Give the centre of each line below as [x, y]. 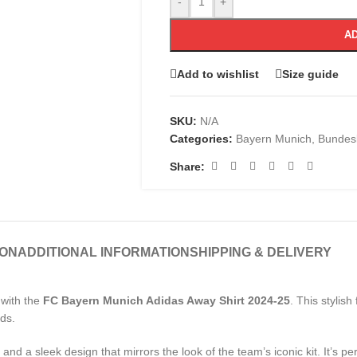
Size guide [310, 74]
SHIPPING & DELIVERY [260, 252]
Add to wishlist [218, 74]
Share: [187, 166]
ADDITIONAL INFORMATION [103, 252]
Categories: [201, 139]
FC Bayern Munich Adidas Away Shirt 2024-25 [167, 300]
